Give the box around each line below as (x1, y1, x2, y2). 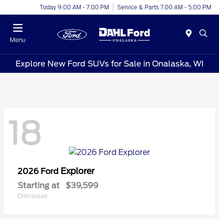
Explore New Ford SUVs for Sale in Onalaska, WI (15, 59, 204, 68)
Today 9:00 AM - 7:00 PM (40, 3, 109, 11)
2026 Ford (18, 166, 61, 176)
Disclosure (18, 192, 47, 199)
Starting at (18, 180, 60, 190)
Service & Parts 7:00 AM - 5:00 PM (117, 3, 211, 11)
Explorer (61, 166, 94, 176)
